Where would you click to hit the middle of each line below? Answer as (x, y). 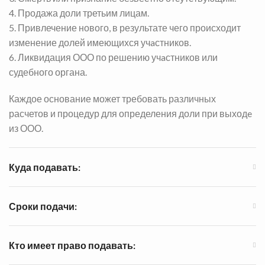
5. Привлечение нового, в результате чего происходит (125, 28)
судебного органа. (48, 72)
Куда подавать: (45, 167)
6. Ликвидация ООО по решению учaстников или (113, 57)
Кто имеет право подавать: (72, 245)
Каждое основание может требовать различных (112, 99)
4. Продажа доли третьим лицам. (79, 13)
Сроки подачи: (43, 206)
